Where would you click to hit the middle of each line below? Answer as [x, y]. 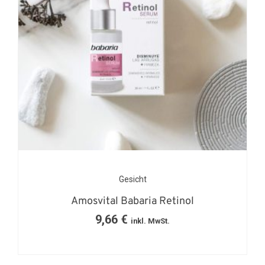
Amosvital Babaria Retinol [132, 202]
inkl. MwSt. [150, 221]
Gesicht [132, 180]
